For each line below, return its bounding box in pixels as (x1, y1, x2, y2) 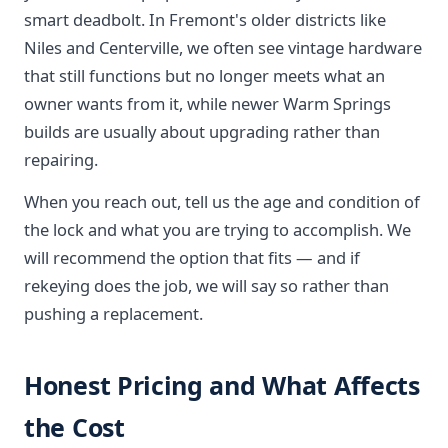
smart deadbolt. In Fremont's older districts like (24, 8, 386, 31)
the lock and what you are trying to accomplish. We (24, 218, 411, 241)
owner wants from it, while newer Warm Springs (24, 92, 391, 115)
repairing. (24, 148, 98, 171)
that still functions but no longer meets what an (24, 64, 385, 87)
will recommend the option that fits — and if (24, 246, 360, 269)
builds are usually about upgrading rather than (24, 120, 380, 143)
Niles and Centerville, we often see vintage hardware (24, 36, 422, 59)
